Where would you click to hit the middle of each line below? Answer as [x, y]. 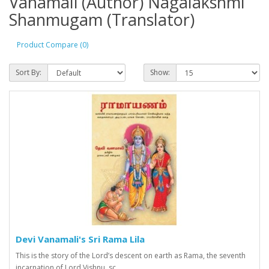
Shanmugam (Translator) [102, 20]
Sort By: [29, 72]
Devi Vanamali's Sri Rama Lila [80, 239]
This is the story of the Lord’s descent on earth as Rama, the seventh [131, 255]
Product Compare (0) [53, 44]
